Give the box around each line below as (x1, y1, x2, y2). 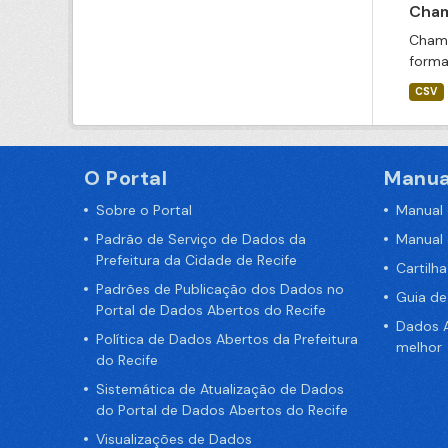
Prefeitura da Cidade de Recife (96, 251, 297, 269)
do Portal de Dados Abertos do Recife (96, 401, 348, 419)
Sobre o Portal (96, 201, 192, 219)
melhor (396, 338, 442, 356)
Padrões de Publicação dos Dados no (96, 280, 344, 298)
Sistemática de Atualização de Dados (96, 380, 344, 398)
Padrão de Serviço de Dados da (96, 230, 306, 248)
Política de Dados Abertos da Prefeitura (96, 330, 358, 348)
